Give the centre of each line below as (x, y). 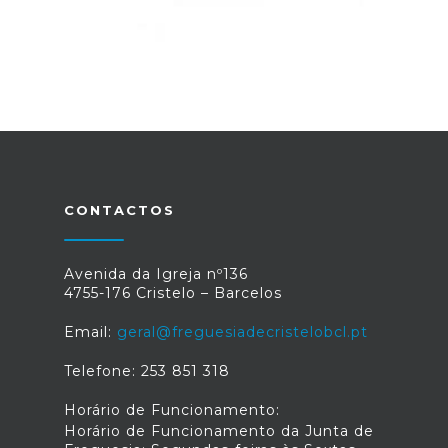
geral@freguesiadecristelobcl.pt (242, 331)
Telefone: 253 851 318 (147, 370)
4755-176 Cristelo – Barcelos (173, 292)
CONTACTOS (119, 209)
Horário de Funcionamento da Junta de (219, 430)
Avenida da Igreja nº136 (156, 273)
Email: (90, 331)
